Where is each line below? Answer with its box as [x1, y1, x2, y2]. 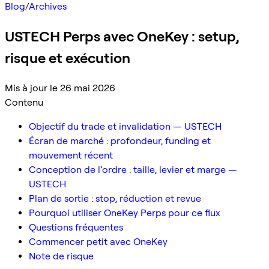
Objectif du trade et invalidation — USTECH [29, 120, 222, 132]
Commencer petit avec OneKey [29, 235, 168, 247]
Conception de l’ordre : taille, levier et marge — [29, 163, 237, 175]
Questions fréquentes [29, 221, 123, 233]
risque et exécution [5, 49, 130, 67]
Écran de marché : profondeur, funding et [29, 134, 211, 147]
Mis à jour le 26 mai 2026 [5, 82, 115, 94]
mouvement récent [29, 149, 113, 161]
